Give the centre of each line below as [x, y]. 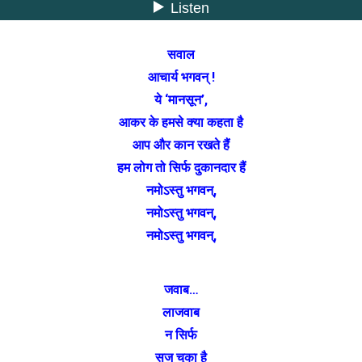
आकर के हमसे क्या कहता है [181, 123]
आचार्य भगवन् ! [181, 78]
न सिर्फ [181, 335]
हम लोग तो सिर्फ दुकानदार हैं [181, 168]
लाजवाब [181, 312]
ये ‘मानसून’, [181, 100]
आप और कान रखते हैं [181, 145]
